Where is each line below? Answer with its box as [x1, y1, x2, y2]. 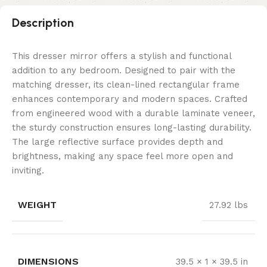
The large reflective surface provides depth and [12, 136, 223, 148]
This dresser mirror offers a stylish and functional [12, 51, 231, 62]
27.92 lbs [209, 200, 248, 211]
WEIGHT [18, 199, 57, 211]
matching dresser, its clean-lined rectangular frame [12, 79, 240, 91]
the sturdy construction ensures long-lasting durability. [12, 122, 252, 133]
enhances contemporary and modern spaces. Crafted [12, 94, 247, 105]
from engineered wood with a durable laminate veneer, [12, 108, 255, 119]
